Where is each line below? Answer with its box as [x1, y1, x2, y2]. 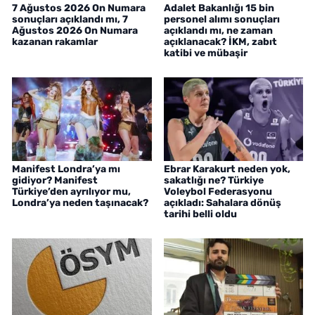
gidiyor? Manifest [12, 174, 98, 187]
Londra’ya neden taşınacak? [12, 197, 148, 210]
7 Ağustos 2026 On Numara [12, 2, 146, 15]
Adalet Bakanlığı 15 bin [163, 2, 274, 15]
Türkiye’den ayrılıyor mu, [12, 186, 131, 198]
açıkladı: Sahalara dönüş [163, 197, 281, 210]
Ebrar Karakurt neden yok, [163, 163, 290, 176]
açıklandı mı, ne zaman [163, 25, 273, 37]
